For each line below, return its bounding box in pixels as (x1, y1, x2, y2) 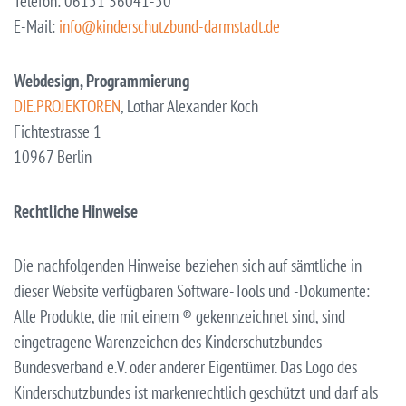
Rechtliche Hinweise (14, 199, 138, 222)
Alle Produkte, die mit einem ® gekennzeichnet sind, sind (14, 304, 345, 327)
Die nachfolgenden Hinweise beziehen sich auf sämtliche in (14, 254, 362, 276)
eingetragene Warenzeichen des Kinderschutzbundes (14, 330, 322, 353)
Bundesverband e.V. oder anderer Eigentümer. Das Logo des (14, 355, 357, 378)
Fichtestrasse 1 (14, 120, 101, 142)
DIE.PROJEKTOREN (14, 94, 121, 117)
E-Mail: (14, 14, 59, 37)
